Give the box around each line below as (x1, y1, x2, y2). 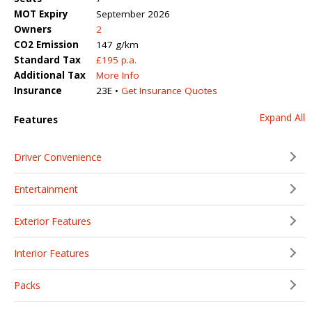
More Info (96, 68, 139, 81)
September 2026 (96, 7, 170, 20)
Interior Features (14, 246, 89, 260)
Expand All (259, 110, 305, 124)
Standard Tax (14, 53, 81, 66)
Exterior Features (14, 214, 91, 228)
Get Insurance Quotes (121, 84, 217, 97)
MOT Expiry (14, 7, 68, 20)
